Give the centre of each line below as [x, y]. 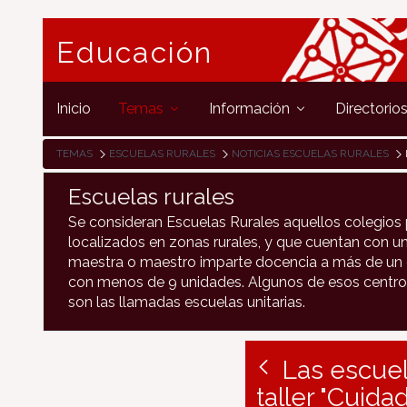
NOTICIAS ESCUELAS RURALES [310, 154]
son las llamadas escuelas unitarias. [187, 302]
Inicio [74, 108]
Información [251, 108]
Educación [134, 52]
